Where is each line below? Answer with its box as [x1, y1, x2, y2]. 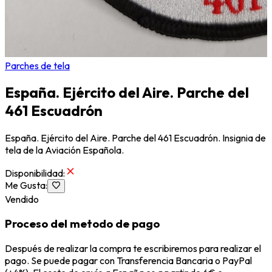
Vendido [5, 192, 39, 205]
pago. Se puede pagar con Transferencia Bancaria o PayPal [5, 254, 252, 267]
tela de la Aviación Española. [5, 144, 124, 157]
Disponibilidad [5, 167, 63, 180]
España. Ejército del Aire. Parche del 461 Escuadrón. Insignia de [5, 132, 266, 144]
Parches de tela [5, 59, 70, 72]
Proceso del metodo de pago [5, 216, 160, 231]
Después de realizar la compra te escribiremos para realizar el [5, 242, 261, 255]
